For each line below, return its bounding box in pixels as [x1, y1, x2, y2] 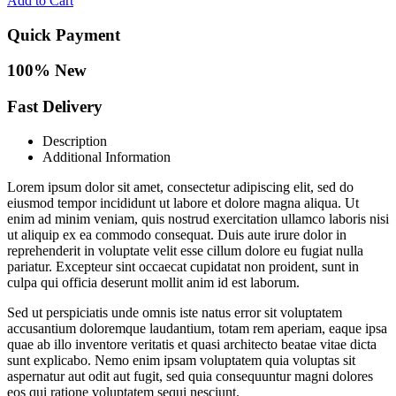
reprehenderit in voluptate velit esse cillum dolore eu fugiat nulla [7, 242, 363, 258]
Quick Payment [7, 25, 120, 44]
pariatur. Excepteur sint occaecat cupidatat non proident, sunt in [7, 258, 359, 274]
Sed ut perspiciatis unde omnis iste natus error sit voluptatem [7, 304, 342, 320]
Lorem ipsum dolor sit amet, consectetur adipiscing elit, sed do [7, 179, 354, 194]
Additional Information [42, 148, 171, 164]
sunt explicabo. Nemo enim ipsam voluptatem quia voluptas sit [7, 352, 355, 368]
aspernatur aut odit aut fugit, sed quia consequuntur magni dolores [7, 368, 373, 384]
